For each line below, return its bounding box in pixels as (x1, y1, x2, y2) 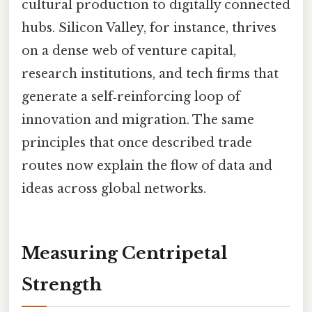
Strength (22, 274, 102, 295)
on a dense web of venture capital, (22, 42, 236, 58)
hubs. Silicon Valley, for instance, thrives (22, 19, 276, 36)
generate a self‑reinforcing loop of (22, 88, 240, 104)
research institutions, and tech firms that (22, 65, 279, 81)
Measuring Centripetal (22, 242, 227, 263)
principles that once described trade (22, 134, 252, 150)
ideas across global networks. (22, 180, 206, 196)
